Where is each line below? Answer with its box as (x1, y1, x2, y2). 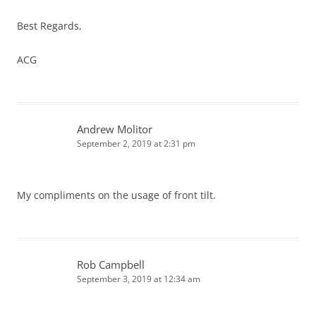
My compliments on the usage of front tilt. (17, 188, 216, 202)
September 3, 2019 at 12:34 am (77, 273, 200, 286)
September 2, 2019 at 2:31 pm (77, 138, 195, 150)
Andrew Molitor (77, 122, 152, 137)
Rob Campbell (77, 257, 145, 272)
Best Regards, (17, 19, 82, 33)
